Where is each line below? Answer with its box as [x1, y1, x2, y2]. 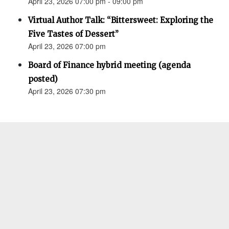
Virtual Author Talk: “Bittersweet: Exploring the [28, 15, 213, 26]
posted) [28, 74, 58, 84]
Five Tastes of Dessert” [28, 29, 119, 39]
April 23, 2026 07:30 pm [28, 86, 106, 97]
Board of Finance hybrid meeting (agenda [28, 60, 191, 71]
